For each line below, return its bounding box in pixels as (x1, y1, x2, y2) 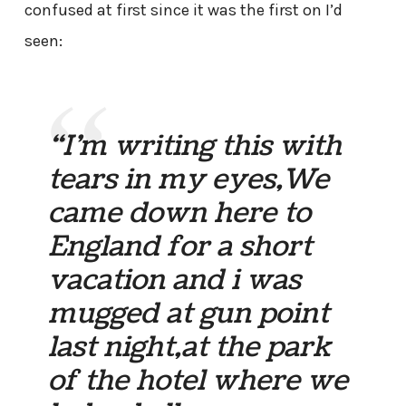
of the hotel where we (48, 360, 349, 401)
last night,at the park (48, 326, 332, 367)
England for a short (48, 226, 313, 266)
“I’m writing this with (48, 125, 343, 166)
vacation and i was (48, 259, 302, 300)
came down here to (48, 192, 312, 233)
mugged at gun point (48, 293, 330, 333)
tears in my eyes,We (48, 159, 330, 199)
